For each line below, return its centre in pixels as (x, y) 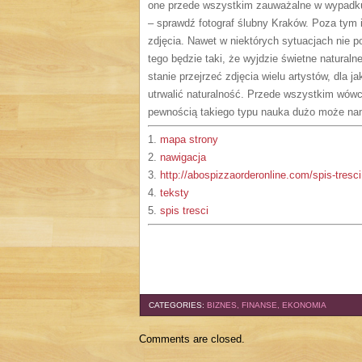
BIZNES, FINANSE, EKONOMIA (267, 305)
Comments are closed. (192, 339)
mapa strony (189, 139)
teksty (175, 193)
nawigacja (183, 157)
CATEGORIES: (178, 305)
